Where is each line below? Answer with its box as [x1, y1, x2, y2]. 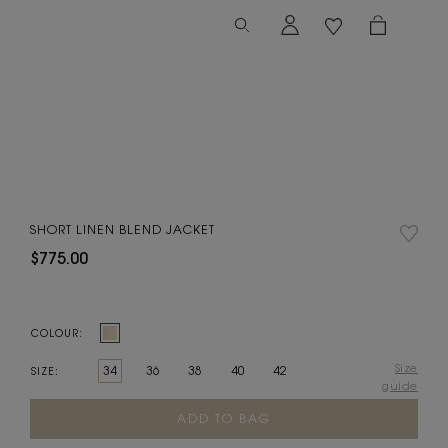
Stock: [29, 422, 64, 435]
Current [29, 402, 77, 415]
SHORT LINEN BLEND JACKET [29, 223, 215, 237]
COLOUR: [30, 326, 83, 339]
